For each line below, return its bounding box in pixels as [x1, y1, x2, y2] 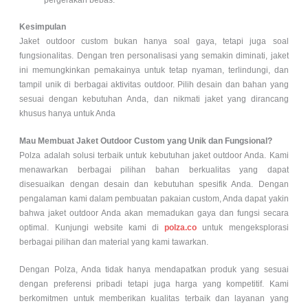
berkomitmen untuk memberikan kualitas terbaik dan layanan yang [19, 294, 289, 304]
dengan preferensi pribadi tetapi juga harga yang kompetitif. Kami [19, 279, 289, 289]
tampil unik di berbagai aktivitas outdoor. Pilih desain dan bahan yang [19, 80, 289, 90]
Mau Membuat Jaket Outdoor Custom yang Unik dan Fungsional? [19, 136, 275, 146]
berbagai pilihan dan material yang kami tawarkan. [19, 237, 209, 247]
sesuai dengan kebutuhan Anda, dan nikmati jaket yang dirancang [19, 94, 289, 104]
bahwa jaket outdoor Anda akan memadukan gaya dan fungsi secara [19, 208, 289, 219]
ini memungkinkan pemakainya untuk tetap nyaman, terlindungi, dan [19, 65, 289, 76]
